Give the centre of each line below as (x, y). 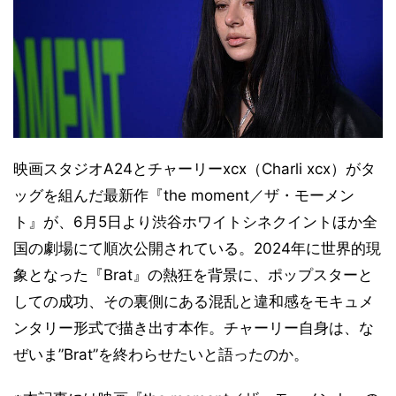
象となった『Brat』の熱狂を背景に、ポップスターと (193, 275)
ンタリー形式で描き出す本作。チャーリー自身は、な (194, 328)
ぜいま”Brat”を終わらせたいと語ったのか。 (161, 355)
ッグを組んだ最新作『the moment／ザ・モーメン (184, 196)
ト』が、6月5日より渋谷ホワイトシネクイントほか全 (195, 222)
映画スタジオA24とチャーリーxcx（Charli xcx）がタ (194, 169)
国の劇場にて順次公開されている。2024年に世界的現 (197, 249)
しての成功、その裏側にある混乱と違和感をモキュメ (194, 302)
